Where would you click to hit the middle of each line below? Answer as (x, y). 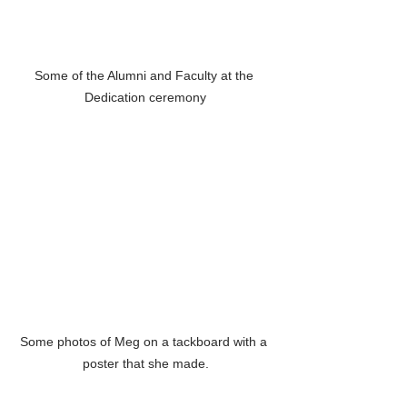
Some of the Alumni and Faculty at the (145, 75)
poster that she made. (145, 364)
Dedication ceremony (145, 97)
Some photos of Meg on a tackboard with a (145, 342)
